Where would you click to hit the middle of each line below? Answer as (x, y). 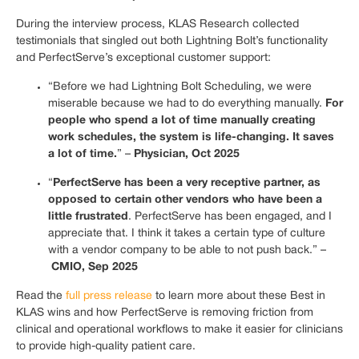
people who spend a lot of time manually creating (182, 121)
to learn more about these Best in (239, 296)
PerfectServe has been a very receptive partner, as (187, 183)
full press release (109, 296)
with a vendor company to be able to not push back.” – (187, 251)
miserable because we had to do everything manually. (187, 104)
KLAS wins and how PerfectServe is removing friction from (165, 313)
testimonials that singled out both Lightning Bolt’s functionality (172, 42)
